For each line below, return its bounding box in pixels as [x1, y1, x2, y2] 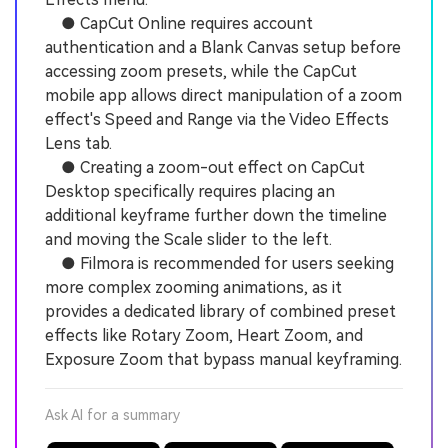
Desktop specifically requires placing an [45, 182, 335, 202]
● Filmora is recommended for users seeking [45, 254, 394, 274]
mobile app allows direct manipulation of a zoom [45, 86, 402, 106]
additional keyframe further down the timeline [45, 206, 387, 226]
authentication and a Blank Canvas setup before [45, 38, 401, 58]
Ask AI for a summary [45, 407, 180, 424]
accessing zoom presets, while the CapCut [45, 62, 357, 82]
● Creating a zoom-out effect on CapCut [45, 158, 365, 178]
